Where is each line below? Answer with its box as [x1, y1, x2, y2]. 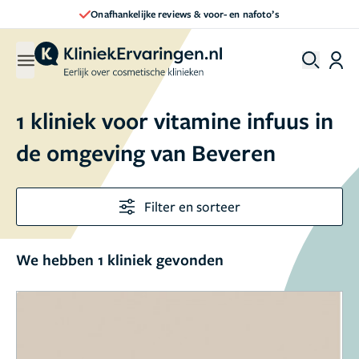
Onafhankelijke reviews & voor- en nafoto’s [91, 6, 280, 21]
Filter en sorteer [143, 197, 240, 216]
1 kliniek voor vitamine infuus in [16, 105, 333, 135]
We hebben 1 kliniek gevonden [16, 249, 224, 270]
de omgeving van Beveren [16, 137, 276, 167]
